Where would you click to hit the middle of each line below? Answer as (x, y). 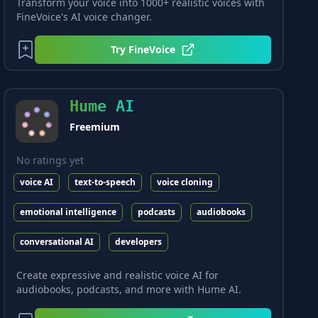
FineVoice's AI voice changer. (84, 17)
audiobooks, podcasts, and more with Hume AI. (129, 289)
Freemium (95, 127)
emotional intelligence (68, 212)
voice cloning (185, 182)
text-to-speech (105, 182)
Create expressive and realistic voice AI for (118, 275)
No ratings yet (50, 160)
